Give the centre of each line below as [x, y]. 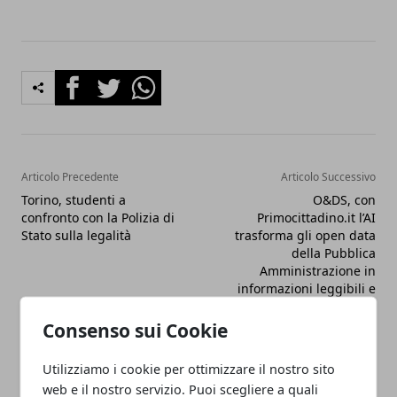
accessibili [345, 307]
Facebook [86, 80]
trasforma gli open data [305, 236]
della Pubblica [334, 253]
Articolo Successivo [328, 177]
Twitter [113, 80]
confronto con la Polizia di [98, 218]
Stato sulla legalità [76, 236]
